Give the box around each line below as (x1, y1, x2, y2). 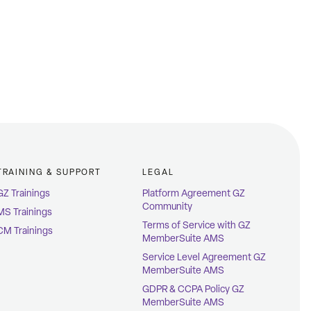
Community (142, 201, 193, 213)
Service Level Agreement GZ (142, 251, 267, 264)
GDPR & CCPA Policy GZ (142, 283, 245, 296)
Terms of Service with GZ (142, 219, 251, 232)
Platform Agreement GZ (142, 187, 246, 200)
